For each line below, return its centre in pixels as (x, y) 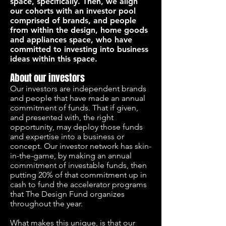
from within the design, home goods (79, 30)
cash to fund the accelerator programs (78, 184)
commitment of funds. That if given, (74, 108)
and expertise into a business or (67, 136)
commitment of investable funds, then (78, 165)
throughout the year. (47, 204)
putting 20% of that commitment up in (78, 175)
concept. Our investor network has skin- (81, 146)
